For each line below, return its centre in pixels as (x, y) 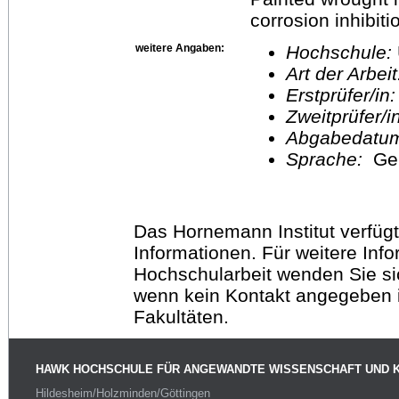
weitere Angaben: (180, 48)
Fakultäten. (181, 316)
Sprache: (330, 159)
